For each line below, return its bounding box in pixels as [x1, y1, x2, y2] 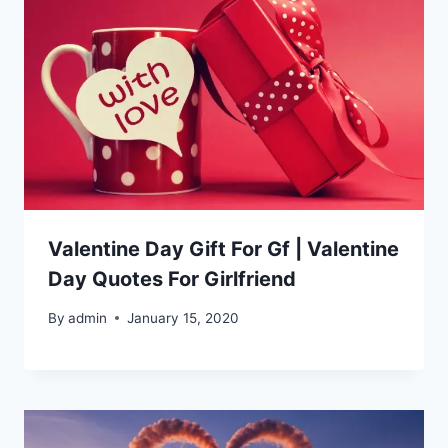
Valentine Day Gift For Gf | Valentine [48, 237, 399, 262]
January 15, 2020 [127, 309, 240, 326]
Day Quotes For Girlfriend [48, 267, 296, 292]
